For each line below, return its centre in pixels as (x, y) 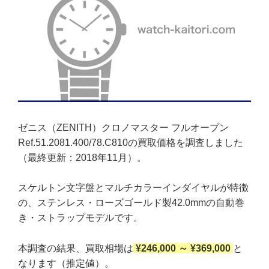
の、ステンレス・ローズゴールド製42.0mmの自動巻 (131, 203)
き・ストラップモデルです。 (80, 218)
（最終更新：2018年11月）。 (82, 157)
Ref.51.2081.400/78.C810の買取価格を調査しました (131, 142)
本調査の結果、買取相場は (76, 249)
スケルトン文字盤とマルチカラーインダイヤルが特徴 (133, 188)
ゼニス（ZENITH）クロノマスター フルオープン (123, 127)
